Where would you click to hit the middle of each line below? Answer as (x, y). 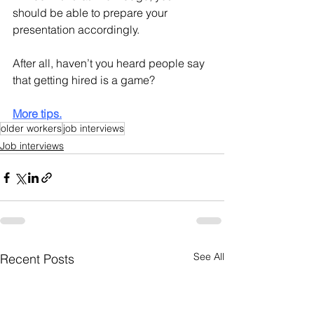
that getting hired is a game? (85, 80)
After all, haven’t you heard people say (110, 63)
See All (209, 257)
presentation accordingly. (76, 30)
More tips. (37, 114)
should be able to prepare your (91, 13)
